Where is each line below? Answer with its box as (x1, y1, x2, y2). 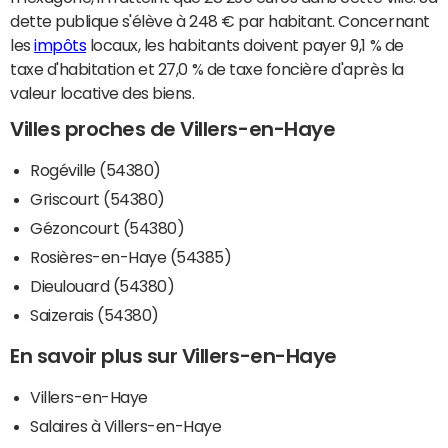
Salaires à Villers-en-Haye (30, 418, 222, 435)
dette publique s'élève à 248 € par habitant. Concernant (10, 13, 430, 30)
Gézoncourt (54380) (30, 220, 185, 237)
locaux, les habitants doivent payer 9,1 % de (86, 37, 404, 54)
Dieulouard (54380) (30, 278, 175, 295)
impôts (34, 37, 87, 54)
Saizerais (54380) (30, 307, 159, 324)
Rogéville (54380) (30, 162, 161, 179)
